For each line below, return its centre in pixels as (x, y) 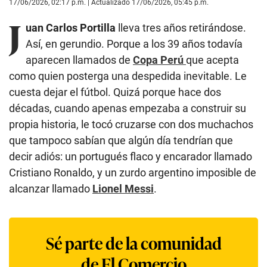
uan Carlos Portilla (71, 27)
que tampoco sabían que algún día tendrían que (121, 140)
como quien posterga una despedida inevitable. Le (128, 76)
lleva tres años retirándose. (181, 27)
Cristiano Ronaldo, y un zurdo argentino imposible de (133, 172)
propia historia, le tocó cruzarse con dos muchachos (131, 124)
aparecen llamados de (79, 60)
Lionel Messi (123, 188)
